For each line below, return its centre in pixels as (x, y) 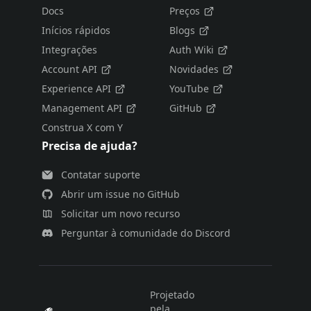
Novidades (194, 69)
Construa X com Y (82, 127)
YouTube (189, 89)
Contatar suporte (101, 175)
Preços (185, 11)
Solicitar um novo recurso (120, 213)
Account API (69, 69)
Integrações (69, 50)
